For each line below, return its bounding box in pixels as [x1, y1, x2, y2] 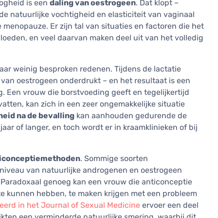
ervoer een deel [140, 200, 199, 210]
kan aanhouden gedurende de [74, 111, 187, 121]
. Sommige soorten [80, 154, 148, 163]
